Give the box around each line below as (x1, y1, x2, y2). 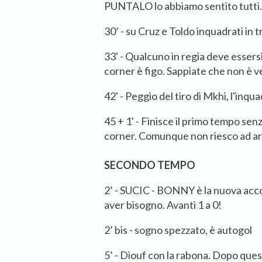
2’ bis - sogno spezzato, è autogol (104, 223, 252, 237)
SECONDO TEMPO (104, 158, 195, 172)
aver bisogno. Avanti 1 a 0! (104, 198, 222, 212)
